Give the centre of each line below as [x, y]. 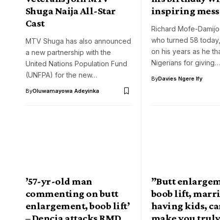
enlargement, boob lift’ [78, 206]
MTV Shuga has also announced [78, 41]
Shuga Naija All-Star [71, 11]
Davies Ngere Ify [180, 79]
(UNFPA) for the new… [61, 75]
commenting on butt [72, 193]
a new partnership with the [68, 53]
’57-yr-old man [59, 181]
